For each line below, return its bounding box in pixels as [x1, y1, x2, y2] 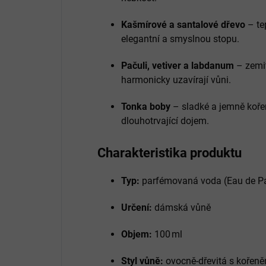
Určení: [121, 201, 152, 213]
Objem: [121, 228, 152, 240]
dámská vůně [152, 201, 211, 213]
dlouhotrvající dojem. [121, 115, 209, 126]
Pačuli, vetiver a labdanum [121, 59, 234, 71]
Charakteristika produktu [97, 145, 242, 160]
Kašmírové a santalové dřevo [121, 18, 245, 30]
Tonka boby [121, 100, 170, 112]
